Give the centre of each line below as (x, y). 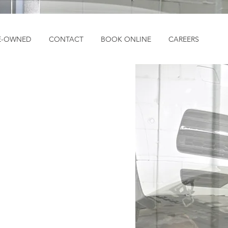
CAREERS (184, 39)
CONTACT (66, 39)
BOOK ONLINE (126, 39)
